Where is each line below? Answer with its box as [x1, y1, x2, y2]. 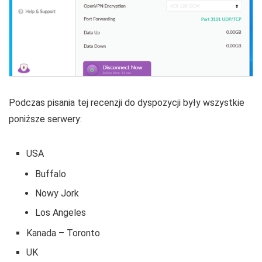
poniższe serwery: [9, 113, 82, 125]
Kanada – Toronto [26, 227, 100, 239]
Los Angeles [35, 207, 86, 219]
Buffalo [35, 168, 66, 180]
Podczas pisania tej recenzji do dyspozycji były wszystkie [9, 97, 244, 109]
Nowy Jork [35, 188, 79, 199]
